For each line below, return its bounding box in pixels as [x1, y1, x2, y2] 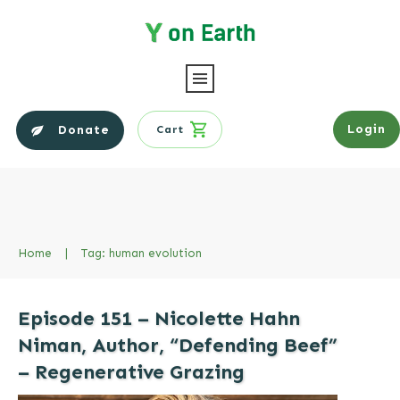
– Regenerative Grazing [18, 359, 245, 384]
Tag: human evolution [81, 246, 202, 260]
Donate [58, 121, 111, 137]
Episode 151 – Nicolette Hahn [18, 305, 300, 330]
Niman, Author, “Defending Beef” [18, 332, 337, 357]
